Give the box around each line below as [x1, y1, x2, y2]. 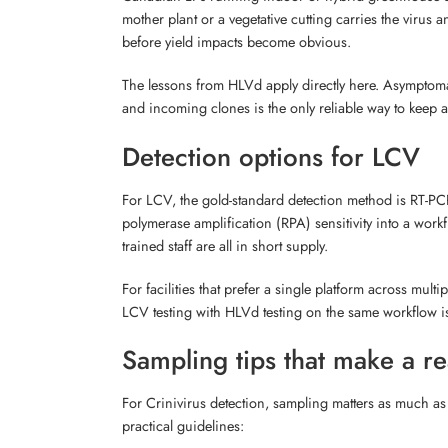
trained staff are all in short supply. [122, 234, 328, 256]
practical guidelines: [122, 415, 244, 437]
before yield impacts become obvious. [122, 30, 351, 52]
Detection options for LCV [122, 137, 420, 176]
